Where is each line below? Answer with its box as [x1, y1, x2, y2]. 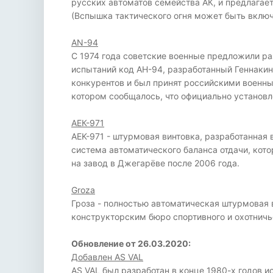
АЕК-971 [71, 118, 104, 128]
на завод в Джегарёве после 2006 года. [71, 158, 239, 168]
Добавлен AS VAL [71, 252, 143, 262]
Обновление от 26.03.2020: [71, 238, 191, 249]
